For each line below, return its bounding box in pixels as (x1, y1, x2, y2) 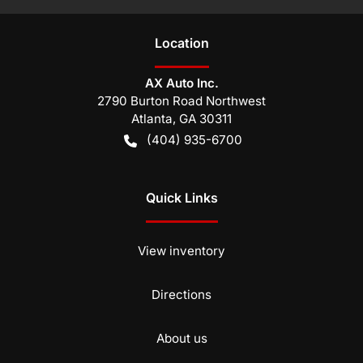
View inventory (138, 243, 225, 258)
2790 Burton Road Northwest (97, 93, 266, 109)
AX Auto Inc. (144, 75, 219, 91)
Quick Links (145, 190, 218, 206)
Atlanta (131, 111, 173, 126)
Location (154, 35, 209, 51)
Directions (152, 287, 211, 302)
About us (156, 331, 207, 346)
